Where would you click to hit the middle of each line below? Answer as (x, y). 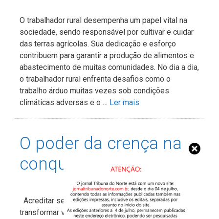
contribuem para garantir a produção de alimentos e (107, 55)
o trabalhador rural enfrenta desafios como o (95, 79)
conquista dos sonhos (103, 164)
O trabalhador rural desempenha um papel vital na (103, 20)
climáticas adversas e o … (65, 102)
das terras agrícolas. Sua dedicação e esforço (98, 44)
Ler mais (124, 102)
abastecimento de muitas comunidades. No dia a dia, (109, 67)
